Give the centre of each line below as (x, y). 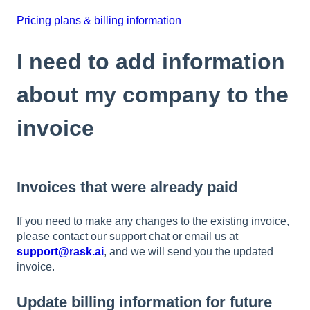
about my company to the (153, 95)
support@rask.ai (60, 252)
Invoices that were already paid (127, 188)
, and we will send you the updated (189, 252)
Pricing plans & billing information (99, 21)
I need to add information (151, 62)
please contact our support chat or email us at (127, 237)
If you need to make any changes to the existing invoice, (153, 221)
